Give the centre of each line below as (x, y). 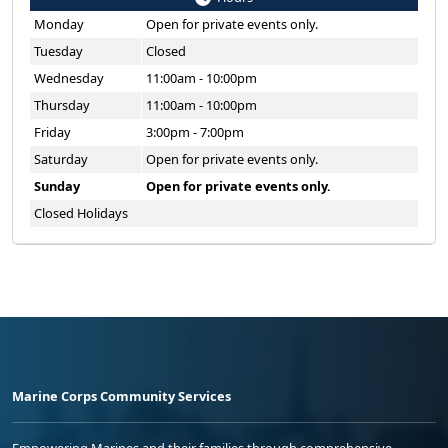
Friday (52, 131)
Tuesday (58, 50)
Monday (59, 23)
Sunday (57, 185)
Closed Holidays (81, 212)
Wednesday (69, 77)
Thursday (62, 104)
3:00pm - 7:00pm (195, 131)
